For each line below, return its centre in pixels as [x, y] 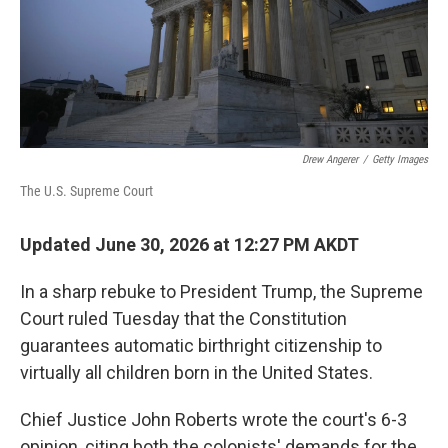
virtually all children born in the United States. [196, 372]
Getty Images [400, 159]
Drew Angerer [330, 159]
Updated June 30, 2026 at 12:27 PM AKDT [189, 244]
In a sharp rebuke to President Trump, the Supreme [221, 291]
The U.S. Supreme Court [86, 191]
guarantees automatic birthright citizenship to [201, 345]
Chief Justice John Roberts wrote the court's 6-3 [213, 419]
